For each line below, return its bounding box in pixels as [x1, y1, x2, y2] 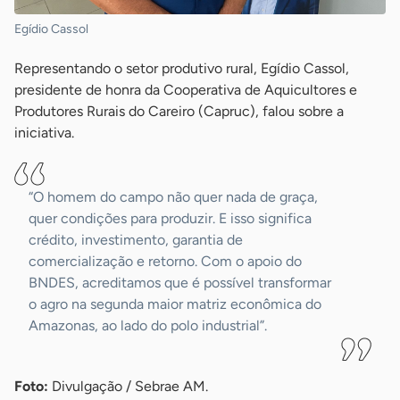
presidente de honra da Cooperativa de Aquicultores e [14, 81, 357, 99]
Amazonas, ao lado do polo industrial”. [29, 317, 267, 335]
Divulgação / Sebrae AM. [52, 378, 208, 396]
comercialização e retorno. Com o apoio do [29, 253, 302, 271]
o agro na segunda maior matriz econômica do [29, 296, 321, 313]
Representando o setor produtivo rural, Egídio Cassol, [14, 60, 349, 78]
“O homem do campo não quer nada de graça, [29, 188, 318, 206]
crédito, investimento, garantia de [29, 231, 243, 249]
